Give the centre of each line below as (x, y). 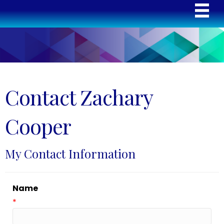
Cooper (38, 126)
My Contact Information (70, 153)
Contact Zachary (79, 97)
